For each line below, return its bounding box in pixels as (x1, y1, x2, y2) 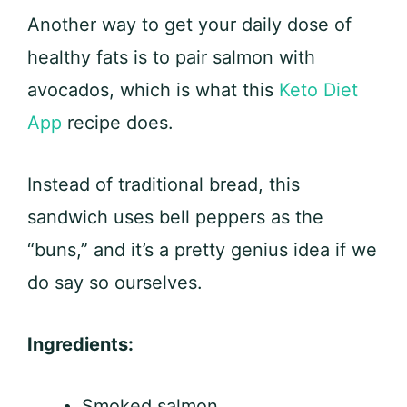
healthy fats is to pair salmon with (27, 46, 315, 69)
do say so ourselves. (27, 272, 203, 294)
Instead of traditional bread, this (27, 174, 300, 196)
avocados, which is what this (27, 79, 279, 102)
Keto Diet (279, 79, 358, 102)
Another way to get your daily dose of (27, 14, 352, 36)
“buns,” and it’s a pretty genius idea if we (27, 239, 377, 262)
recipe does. (62, 112, 174, 134)
